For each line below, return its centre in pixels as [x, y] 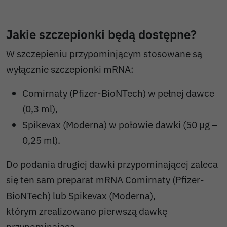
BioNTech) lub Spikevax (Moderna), [81, 196]
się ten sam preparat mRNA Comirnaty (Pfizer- [105, 180]
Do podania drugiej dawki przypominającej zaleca [112, 164]
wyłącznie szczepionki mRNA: [70, 69]
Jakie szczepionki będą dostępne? [101, 35]
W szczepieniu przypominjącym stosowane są [104, 54]
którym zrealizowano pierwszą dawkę [87, 211]
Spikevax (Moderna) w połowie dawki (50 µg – [120, 125]
